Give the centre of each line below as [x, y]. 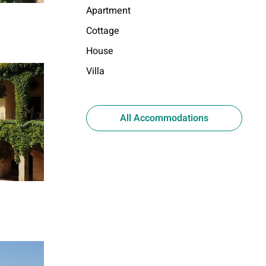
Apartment [108, 11]
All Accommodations [164, 118]
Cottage [102, 31]
